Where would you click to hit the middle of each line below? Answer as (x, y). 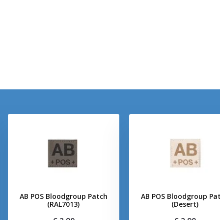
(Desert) (185, 204)
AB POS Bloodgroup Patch (63, 196)
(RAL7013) (64, 204)
